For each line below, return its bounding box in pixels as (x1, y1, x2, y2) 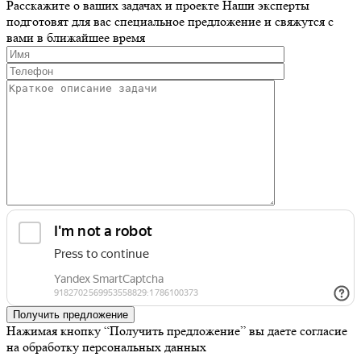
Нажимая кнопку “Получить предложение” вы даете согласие (6, 322, 347, 338)
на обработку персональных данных (6, 338, 210, 355)
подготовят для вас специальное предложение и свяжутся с (6, 13, 334, 29)
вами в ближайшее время (6, 29, 145, 45)
